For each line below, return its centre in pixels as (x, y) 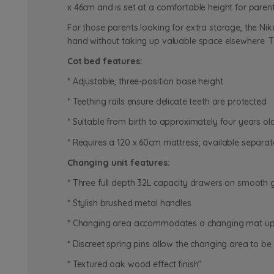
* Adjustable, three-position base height (145, 82)
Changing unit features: (119, 162)
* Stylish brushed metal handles (129, 203)
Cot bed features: (105, 61)
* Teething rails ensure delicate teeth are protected (167, 102)
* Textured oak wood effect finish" (135, 264)
